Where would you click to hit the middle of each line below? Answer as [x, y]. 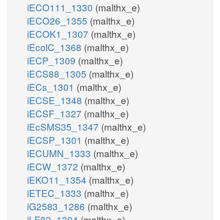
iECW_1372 [54, 166]
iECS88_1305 [58, 73]
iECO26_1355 [58, 20]
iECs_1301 [52, 86]
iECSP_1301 [56, 139]
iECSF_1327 [55, 113]
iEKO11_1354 [58, 179]
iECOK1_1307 [59, 33]
